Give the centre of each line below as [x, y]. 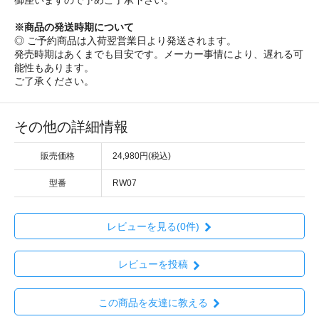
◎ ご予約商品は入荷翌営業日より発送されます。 [125, 40]
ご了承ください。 [54, 81]
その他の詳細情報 [71, 126]
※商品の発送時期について [74, 27]
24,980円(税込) [142, 156]
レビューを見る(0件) [153, 227]
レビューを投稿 [153, 265]
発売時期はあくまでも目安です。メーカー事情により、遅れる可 [159, 54]
